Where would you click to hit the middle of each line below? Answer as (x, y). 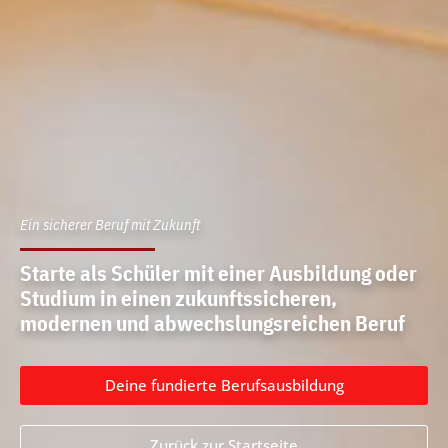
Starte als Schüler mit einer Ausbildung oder (218, 273)
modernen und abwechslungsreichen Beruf (212, 323)
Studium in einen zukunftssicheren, (178, 298)
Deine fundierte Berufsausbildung (224, 385)
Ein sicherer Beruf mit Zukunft (110, 224)
